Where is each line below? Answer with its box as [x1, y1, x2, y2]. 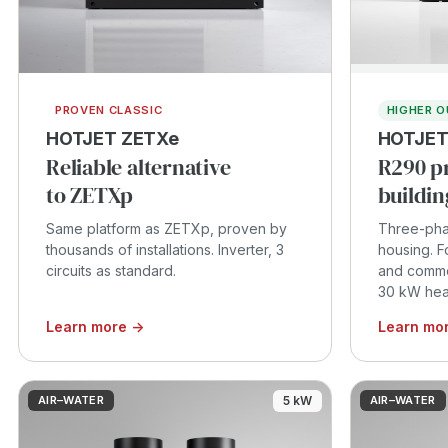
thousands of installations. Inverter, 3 [46, 240, 284, 258]
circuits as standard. [46, 261, 176, 279]
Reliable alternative [46, 151, 231, 182]
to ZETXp [46, 179, 134, 210]
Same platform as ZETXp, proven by [46, 219, 287, 237]
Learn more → [46, 317, 144, 335]
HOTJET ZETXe [46, 127, 179, 149]
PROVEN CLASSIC [55, 102, 163, 117]
